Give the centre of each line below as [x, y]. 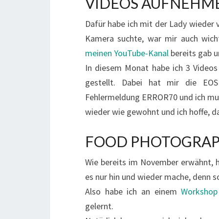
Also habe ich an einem [133, 191]
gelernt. [99, 206]
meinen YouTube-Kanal [127, 53]
